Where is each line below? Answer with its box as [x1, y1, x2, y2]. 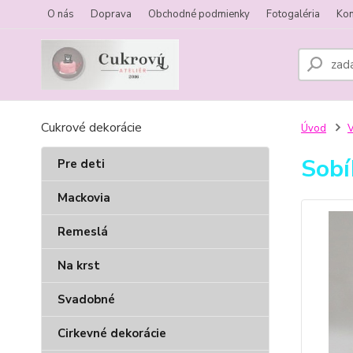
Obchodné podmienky [148, 7, 250, 21]
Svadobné [58, 292, 115, 307]
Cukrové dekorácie [41, 119, 142, 136]
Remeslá [58, 224, 108, 240]
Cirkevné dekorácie [58, 325, 166, 341]
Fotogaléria [266, 7, 320, 21]
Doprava [91, 7, 132, 21]
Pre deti [58, 156, 105, 172]
